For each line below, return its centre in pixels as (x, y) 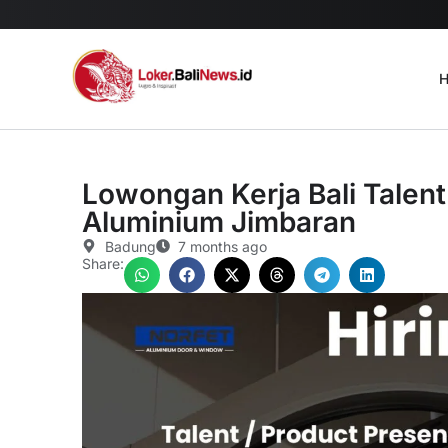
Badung (130, 246)
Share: (103, 263)
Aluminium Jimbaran (219, 221)
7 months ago (222, 246)
